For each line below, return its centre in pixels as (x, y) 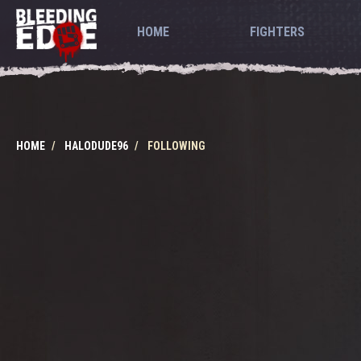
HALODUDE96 (96, 146)
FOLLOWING (176, 146)
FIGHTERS (277, 32)
